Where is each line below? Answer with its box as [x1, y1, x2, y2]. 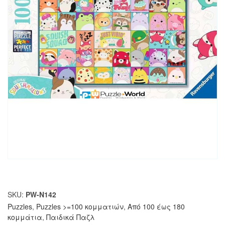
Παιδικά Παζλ [46, 211, 95, 222]
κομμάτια [8, 211, 42, 222]
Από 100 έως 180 [128, 201, 185, 211]
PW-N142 [26, 189, 56, 199]
